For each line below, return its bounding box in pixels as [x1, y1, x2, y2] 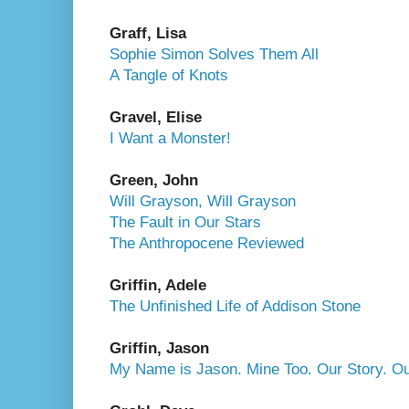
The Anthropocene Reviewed [110, 234, 304, 252]
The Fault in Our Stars [110, 213, 261, 231]
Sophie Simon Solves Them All [110, 45, 319, 63]
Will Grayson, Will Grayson [110, 192, 296, 210]
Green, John [110, 171, 198, 189]
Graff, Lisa [110, 24, 186, 42]
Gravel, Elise [110, 108, 202, 126]
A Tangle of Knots [110, 66, 228, 84]
